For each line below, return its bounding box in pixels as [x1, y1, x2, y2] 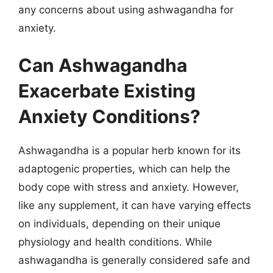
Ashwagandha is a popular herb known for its [18, 144, 241, 157]
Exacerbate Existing [18, 80, 196, 102]
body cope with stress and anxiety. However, [18, 181, 239, 193]
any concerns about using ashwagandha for [18, 3, 233, 16]
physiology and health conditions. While [18, 236, 212, 248]
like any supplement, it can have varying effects [18, 199, 251, 211]
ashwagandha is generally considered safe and [18, 254, 250, 266]
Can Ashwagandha [18, 54, 187, 76]
